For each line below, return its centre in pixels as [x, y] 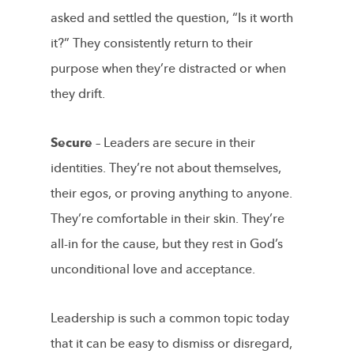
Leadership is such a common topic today [170, 318]
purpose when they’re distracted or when [168, 68]
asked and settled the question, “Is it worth [172, 18]
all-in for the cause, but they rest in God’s [167, 244]
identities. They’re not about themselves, [166, 168]
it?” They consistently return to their [152, 43]
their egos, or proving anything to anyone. [171, 193]
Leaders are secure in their [178, 143]
